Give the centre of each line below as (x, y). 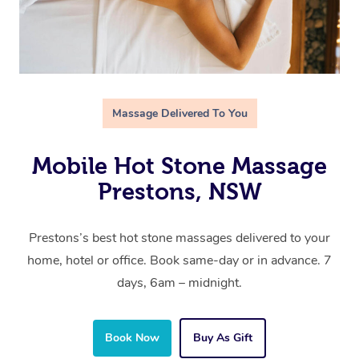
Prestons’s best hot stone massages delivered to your (179, 238)
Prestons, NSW (179, 192)
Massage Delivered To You (179, 114)
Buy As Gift (223, 338)
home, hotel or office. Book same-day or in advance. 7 (179, 261)
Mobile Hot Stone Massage (179, 166)
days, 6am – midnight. (179, 283)
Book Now (132, 338)
